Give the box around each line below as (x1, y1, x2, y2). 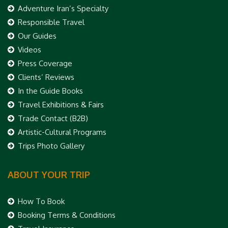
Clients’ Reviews (18, 72, 74, 82)
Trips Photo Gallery (18, 140, 84, 151)
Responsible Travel (18, 17, 84, 27)
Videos (18, 44, 41, 54)
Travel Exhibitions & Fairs (18, 99, 104, 109)
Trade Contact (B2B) (18, 113, 88, 123)
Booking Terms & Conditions (18, 210, 116, 220)
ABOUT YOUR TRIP (8, 168, 90, 180)
